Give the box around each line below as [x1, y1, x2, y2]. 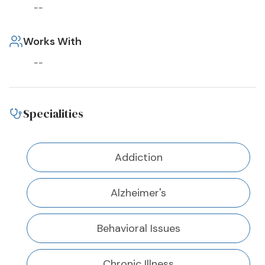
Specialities [23, 105, 83, 122]
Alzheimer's [111, 186, 166, 201]
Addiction [114, 150, 163, 165]
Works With [23, 34, 82, 49]
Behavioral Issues [96, 221, 180, 236]
